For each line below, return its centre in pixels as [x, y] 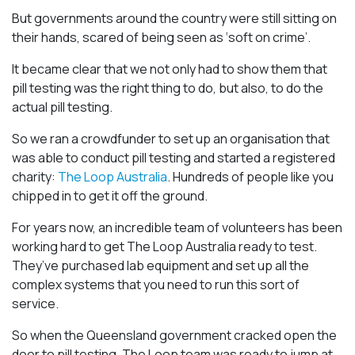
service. [35, 303]
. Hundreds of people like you [250, 177]
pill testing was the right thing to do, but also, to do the [168, 88]
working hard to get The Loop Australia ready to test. [164, 246]
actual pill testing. [62, 107]
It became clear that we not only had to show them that [170, 69]
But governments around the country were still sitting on [174, 18]
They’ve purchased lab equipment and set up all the [160, 265]
